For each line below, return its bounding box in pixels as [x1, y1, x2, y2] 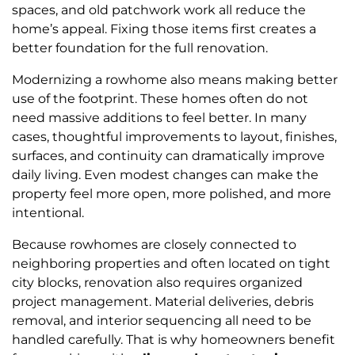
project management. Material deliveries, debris [12, 293, 314, 309]
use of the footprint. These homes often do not [12, 90, 308, 106]
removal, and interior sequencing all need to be [12, 312, 311, 328]
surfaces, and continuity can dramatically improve [12, 147, 325, 163]
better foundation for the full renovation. [12, 40, 268, 55]
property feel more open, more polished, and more [12, 185, 331, 201]
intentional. [12, 204, 84, 220]
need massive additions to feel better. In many [12, 109, 307, 125]
